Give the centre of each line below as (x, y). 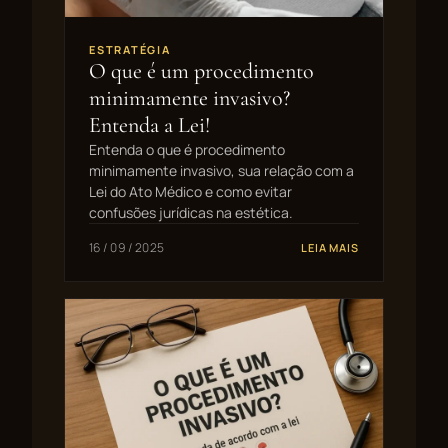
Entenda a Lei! (149, 124)
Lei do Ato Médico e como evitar (190, 191)
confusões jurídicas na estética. (191, 212)
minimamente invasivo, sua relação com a (221, 170)
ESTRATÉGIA (130, 49)
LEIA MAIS (330, 247)
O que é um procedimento (201, 70)
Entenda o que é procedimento (187, 149)
